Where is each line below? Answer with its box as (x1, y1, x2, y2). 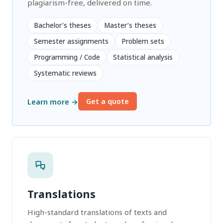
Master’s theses (104, 21, 156, 30)
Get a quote (86, 97, 129, 106)
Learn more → (27, 96, 78, 107)
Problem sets (121, 37, 164, 46)
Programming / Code (34, 53, 100, 62)
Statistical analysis (113, 53, 173, 62)
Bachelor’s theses (34, 21, 91, 30)
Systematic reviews (34, 69, 97, 78)
